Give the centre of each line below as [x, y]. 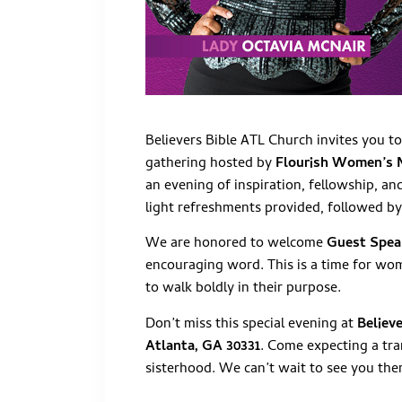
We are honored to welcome [236, 245]
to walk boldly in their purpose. [243, 289]
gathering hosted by [210, 164]
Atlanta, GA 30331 [203, 347]
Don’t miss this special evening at [251, 324]
